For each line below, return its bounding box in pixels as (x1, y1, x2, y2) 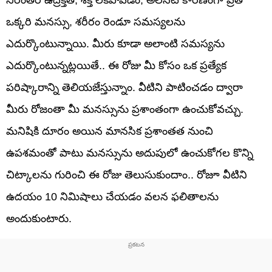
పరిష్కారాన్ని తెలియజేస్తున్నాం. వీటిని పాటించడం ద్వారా (6, 81, 243, 93)
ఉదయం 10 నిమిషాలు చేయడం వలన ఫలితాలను (6, 190, 219, 203)
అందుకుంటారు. (6, 212, 72, 225)
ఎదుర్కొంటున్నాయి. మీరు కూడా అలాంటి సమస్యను (6, 37, 225, 50)
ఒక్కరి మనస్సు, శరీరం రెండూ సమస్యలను (6, 15, 185, 28)
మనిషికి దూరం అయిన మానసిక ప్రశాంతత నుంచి (6, 124, 213, 137)
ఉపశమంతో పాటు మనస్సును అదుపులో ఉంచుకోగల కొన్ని (6, 146, 253, 159)
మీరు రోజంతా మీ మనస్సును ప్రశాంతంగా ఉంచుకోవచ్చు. (6, 103, 243, 115)
